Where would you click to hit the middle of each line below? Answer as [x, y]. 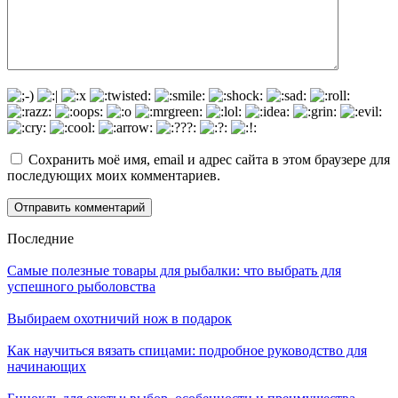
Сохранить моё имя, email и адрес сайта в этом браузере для [209, 159]
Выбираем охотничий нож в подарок [119, 318]
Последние [40, 238]
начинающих [47, 366]
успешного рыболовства [81, 286]
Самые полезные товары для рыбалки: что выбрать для [174, 270]
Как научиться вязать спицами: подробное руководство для [187, 350]
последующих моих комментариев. [114, 175]
